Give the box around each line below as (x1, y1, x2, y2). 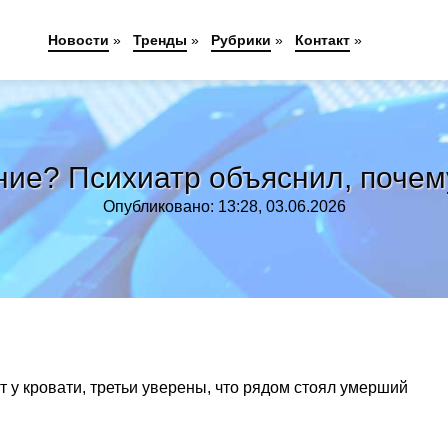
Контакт (295, 32, 351, 48)
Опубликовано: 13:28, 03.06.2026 (102, 198, 346, 215)
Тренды (133, 32, 188, 48)
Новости (48, 32, 110, 48)
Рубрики (211, 32, 272, 48)
